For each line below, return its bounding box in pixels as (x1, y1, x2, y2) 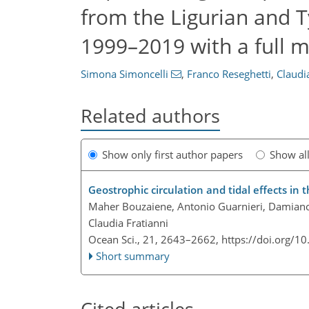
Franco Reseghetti (186, 67, 271, 81)
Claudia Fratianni (88, 216, 168, 230)
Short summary (96, 249, 170, 263)
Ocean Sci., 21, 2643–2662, (88, 232, 221, 247)
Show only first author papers (102, 148, 243, 162)
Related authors (81, 103, 220, 128)
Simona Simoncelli (81, 67, 168, 81)
